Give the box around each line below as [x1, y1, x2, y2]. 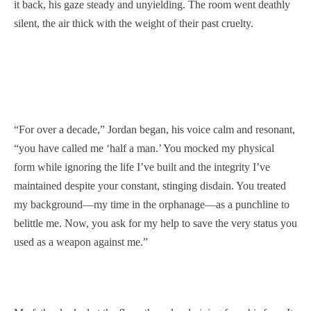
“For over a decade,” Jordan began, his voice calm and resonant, [14, 124, 295, 135]
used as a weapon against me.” [14, 236, 148, 248]
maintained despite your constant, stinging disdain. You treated [14, 180, 286, 192]
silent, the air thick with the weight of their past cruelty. [14, 17, 253, 29]
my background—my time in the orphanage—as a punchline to [14, 199, 289, 210]
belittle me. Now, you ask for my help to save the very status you [14, 217, 297, 229]
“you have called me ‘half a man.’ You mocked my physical [14, 142, 274, 154]
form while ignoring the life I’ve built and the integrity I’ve [14, 161, 270, 173]
